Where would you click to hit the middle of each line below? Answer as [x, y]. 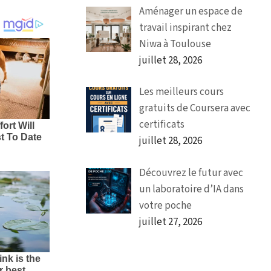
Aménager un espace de [191, 11]
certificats [162, 125]
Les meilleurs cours [181, 92]
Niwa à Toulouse [175, 44]
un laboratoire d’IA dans [191, 189]
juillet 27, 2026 [170, 222]
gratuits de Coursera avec [194, 109]
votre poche [165, 205]
